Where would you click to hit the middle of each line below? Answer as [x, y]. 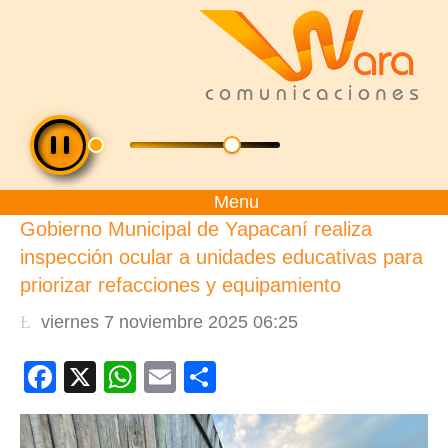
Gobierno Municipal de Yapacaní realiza [196, 229]
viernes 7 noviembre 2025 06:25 [169, 321]
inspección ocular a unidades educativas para [221, 257]
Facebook [127, 377]
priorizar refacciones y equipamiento [180, 285]
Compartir [287, 377]
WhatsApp [210, 377]
